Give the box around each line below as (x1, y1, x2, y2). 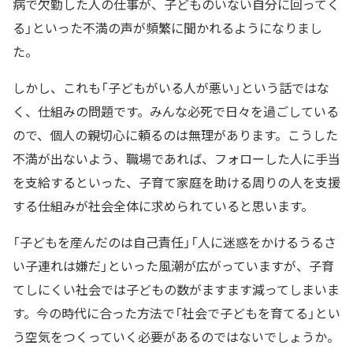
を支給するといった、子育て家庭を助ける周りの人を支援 (13, 172, 340, 191)
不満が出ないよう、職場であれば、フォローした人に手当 (13, 148, 340, 168)
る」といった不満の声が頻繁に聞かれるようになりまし (13, 17, 322, 37)
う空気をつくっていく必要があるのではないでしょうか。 (13, 326, 340, 346)
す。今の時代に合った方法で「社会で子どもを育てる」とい (13, 303, 340, 322)
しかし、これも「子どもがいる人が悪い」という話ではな (13, 77, 329, 97)
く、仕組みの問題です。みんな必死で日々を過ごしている (13, 101, 339, 121)
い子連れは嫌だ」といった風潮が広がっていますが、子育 (13, 255, 334, 275)
